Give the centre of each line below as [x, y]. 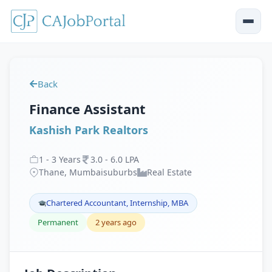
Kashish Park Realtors [89, 130]
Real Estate [169, 172]
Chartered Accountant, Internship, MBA [117, 203]
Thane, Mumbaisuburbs [88, 172]
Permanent [58, 222]
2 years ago [116, 222]
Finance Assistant [87, 109]
